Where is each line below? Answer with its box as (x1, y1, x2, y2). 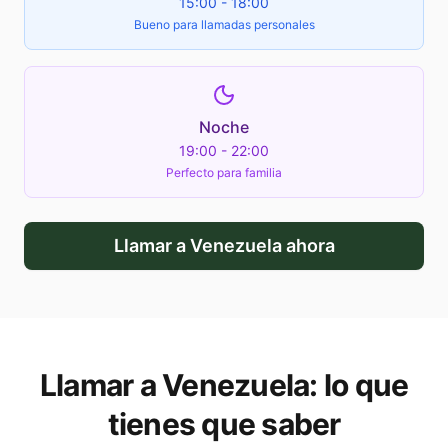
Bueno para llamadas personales (133, 17, 315, 33)
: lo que (309, 367, 409, 404)
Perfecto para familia (166, 165, 282, 181)
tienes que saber (107, 406, 341, 443)
